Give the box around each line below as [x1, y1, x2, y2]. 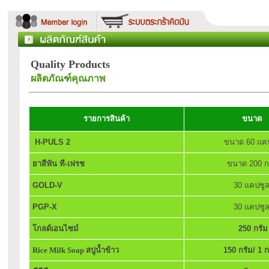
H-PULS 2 [35, 138, 70, 147]
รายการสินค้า [83, 114, 130, 123]
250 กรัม [235, 224, 268, 233]
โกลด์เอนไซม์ [32, 224, 79, 233]
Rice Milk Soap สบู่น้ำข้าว [32, 246, 119, 255]
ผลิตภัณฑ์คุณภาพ [31, 73, 106, 83]
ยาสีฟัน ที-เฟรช [32, 159, 85, 168]
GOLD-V [32, 181, 62, 190]
